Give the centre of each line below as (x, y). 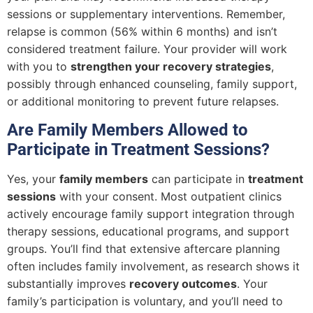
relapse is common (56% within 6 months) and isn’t (142, 31)
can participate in (198, 179)
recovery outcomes (183, 284)
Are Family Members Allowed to (128, 130)
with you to (39, 66)
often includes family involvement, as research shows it (153, 267)
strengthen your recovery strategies (171, 66)
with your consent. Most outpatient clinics (169, 197)
